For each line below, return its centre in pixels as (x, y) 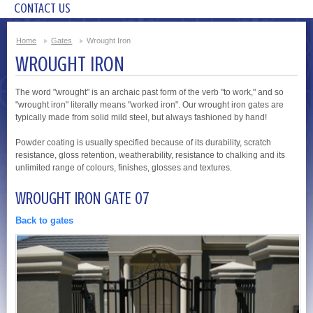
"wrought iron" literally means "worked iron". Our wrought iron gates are (150, 104)
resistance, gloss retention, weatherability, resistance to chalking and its (151, 155)
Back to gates (45, 220)
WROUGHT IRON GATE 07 (83, 198)
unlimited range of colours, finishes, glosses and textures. (124, 167)
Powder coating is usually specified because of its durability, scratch (144, 142)
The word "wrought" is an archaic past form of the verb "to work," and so (150, 92)
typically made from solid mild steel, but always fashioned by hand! (141, 117)
